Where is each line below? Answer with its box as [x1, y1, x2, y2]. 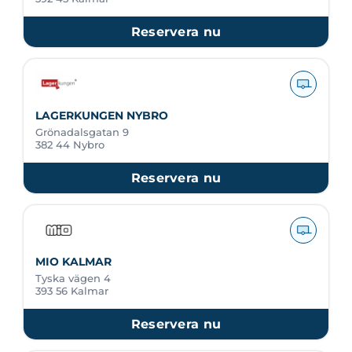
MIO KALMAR [35, 255, 112, 269]
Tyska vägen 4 [35, 272, 111, 284]
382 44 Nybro [35, 138, 104, 151]
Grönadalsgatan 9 [35, 126, 129, 138]
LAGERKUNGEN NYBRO [35, 108, 168, 123]
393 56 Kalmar [35, 284, 108, 297]
